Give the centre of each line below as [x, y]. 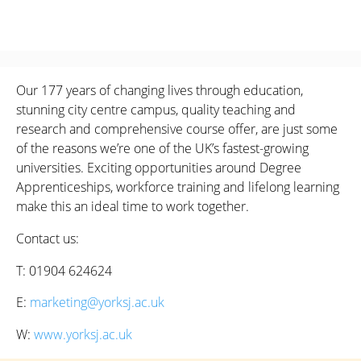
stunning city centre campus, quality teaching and [156, 110]
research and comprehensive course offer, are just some [177, 129]
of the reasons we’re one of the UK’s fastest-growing [162, 149]
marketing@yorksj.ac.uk [97, 303]
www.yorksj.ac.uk [83, 334]
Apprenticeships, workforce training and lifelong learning [178, 187]
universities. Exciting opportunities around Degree [159, 168]
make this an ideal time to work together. [133, 207]
